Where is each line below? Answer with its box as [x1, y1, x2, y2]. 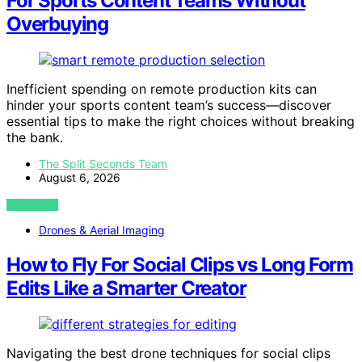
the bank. [6, 129, 63, 145]
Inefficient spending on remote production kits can [6, 81, 317, 97]
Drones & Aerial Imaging [39, 223, 165, 237]
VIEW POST [6, 199, 59, 211]
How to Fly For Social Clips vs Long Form [6, 252, 353, 276]
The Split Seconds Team [39, 157, 167, 170]
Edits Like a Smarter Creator [6, 276, 246, 300]
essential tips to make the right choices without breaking [6, 113, 355, 129]
